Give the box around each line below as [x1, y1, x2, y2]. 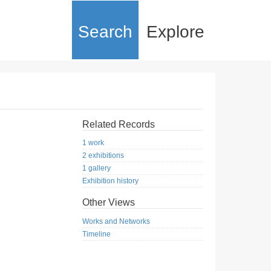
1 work [82, 139, 104, 148]
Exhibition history [82, 177, 139, 186]
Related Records [82, 119, 155, 129]
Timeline [82, 229, 111, 238]
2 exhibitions [82, 151, 124, 160]
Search [78, 22, 132, 41]
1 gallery [82, 164, 111, 173]
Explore [146, 22, 204, 41]
